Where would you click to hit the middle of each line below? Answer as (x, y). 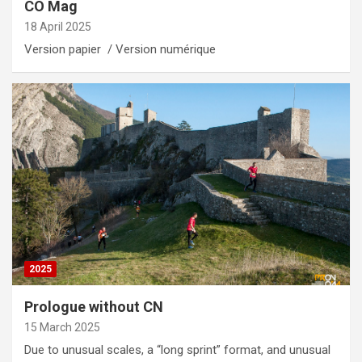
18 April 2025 (58, 26)
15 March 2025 (62, 328)
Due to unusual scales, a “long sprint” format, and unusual (177, 350)
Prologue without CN (94, 307)
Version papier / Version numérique (120, 49)
